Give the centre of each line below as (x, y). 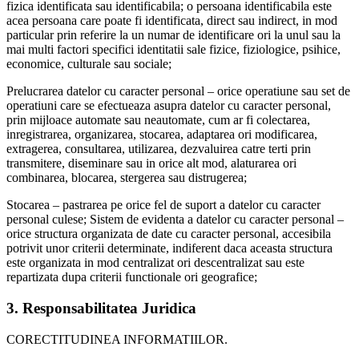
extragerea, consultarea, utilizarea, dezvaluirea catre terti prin (159, 149)
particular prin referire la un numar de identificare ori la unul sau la (173, 35)
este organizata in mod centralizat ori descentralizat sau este (155, 263)
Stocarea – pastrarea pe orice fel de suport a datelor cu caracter (163, 205)
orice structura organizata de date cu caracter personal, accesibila (169, 234)
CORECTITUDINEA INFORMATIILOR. (119, 339)
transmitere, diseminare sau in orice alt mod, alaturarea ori (151, 163)
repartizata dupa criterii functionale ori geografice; (132, 277)
